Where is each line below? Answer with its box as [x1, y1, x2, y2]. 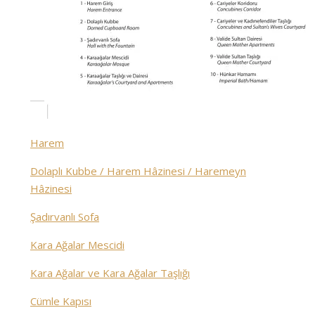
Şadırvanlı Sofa [30, 210, 99, 224]
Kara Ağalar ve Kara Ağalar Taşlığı [30, 266, 190, 281]
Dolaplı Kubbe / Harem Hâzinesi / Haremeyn [30, 164, 246, 179]
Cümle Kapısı [30, 294, 91, 309]
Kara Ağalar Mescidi [30, 238, 124, 252]
